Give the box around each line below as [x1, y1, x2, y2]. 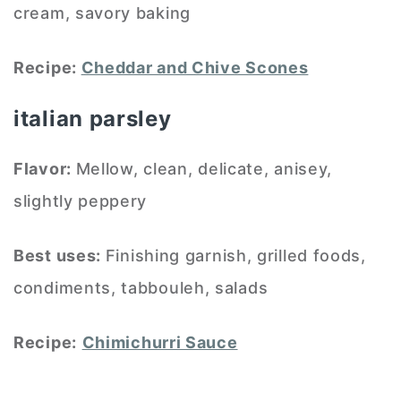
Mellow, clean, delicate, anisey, [75, 158, 333, 178]
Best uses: [13, 245, 106, 265]
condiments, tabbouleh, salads [13, 277, 269, 297]
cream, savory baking [13, 3, 191, 22]
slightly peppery [13, 191, 148, 210]
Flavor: [13, 158, 76, 178]
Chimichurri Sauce [81, 332, 238, 352]
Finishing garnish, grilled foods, [105, 245, 366, 265]
